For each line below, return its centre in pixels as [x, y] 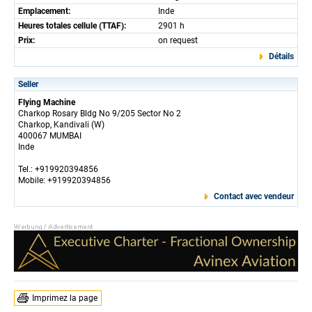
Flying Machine [47, 102]
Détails [281, 56]
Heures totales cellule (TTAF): [72, 25]
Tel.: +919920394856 [58, 169]
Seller [28, 84]
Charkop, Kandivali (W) [61, 124]
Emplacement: [44, 11]
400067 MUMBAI [50, 135]
